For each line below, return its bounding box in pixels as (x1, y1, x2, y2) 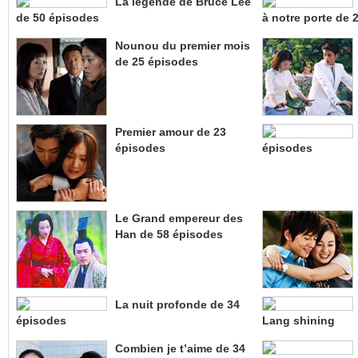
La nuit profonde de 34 (115, 298, 240, 312)
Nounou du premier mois (115, 39, 250, 53)
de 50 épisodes (16, 11, 99, 25)
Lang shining (261, 314, 335, 328)
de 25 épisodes (115, 55, 198, 69)
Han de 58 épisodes (115, 228, 223, 241)
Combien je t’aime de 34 (115, 342, 245, 356)
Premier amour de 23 (115, 125, 226, 139)
